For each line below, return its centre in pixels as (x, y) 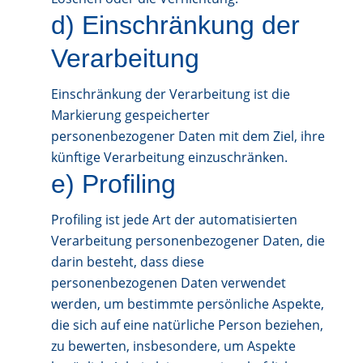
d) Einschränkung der (175, 25)
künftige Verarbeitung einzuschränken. (169, 157)
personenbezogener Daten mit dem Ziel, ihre (188, 136)
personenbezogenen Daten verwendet (168, 283)
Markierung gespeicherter (130, 115)
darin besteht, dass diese (127, 262)
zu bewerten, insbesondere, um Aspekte (173, 346)
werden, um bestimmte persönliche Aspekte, (187, 304)
